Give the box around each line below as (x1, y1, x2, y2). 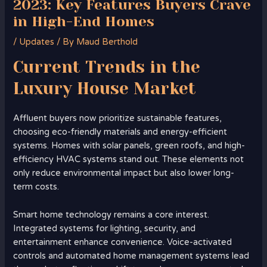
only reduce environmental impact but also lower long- (13, 168, 235, 179)
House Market (72, 79, 197, 99)
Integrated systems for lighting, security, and (13, 223, 196, 234)
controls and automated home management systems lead (13, 250, 250, 261)
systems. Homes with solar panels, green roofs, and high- (13, 141, 246, 151)
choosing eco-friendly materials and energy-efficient (13, 127, 228, 138)
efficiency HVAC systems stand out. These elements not (13, 154, 244, 165)
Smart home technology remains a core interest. (13, 209, 210, 220)
